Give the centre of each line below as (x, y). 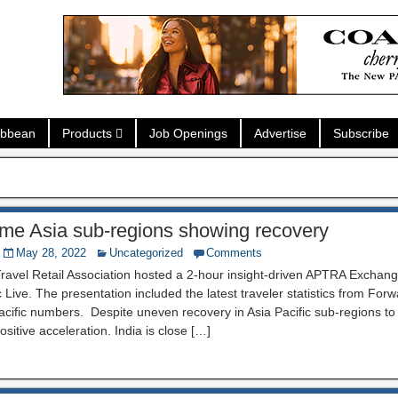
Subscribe (361, 133)
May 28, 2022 (52, 253)
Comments (235, 253)
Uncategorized (147, 253)
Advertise (280, 133)
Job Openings (188, 133)
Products (87, 133)
